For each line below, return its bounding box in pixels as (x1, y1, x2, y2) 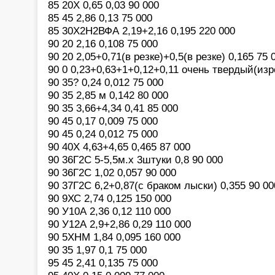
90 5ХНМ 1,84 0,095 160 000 (48, 230, 180, 243)
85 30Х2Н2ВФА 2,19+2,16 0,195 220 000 (48, 24, 235, 37)
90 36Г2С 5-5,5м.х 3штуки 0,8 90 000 (48, 153, 223, 166)
